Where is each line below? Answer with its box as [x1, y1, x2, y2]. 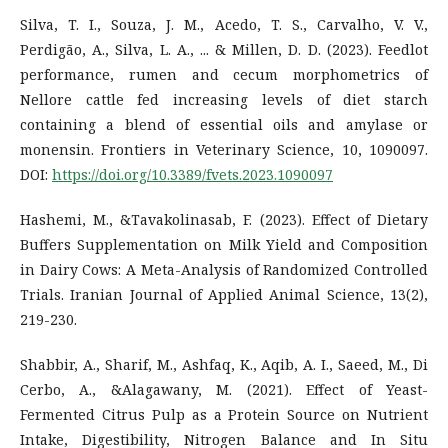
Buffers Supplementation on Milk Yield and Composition [20, 234, 428, 254]
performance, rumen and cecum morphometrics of [20, 64, 428, 84]
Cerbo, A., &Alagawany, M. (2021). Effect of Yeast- [20, 379, 428, 399]
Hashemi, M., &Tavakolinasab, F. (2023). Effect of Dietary [20, 209, 428, 229]
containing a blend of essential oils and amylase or [20, 114, 428, 134]
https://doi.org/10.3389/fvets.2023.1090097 [52, 164, 333, 184]
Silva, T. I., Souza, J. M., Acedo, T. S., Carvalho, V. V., [20, 14, 428, 34]
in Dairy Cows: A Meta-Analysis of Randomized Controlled [20, 259, 428, 279]
